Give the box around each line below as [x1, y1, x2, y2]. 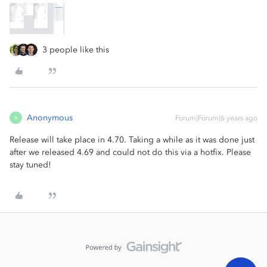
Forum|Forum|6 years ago [175, 113, 257, 122]
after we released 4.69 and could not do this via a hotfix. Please [10, 147, 251, 157]
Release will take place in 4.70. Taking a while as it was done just [10, 134, 254, 145]
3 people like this [42, 44, 109, 55]
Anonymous [27, 112, 73, 123]
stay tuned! [10, 159, 51, 170]
